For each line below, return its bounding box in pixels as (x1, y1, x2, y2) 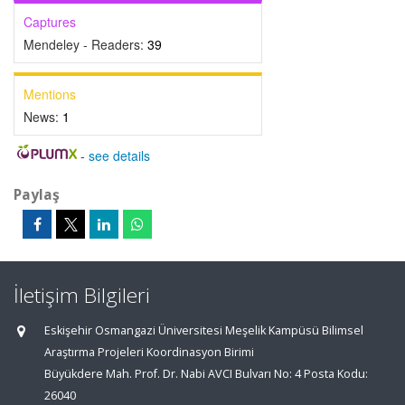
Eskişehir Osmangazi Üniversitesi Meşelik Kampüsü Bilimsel (44, 323, 363, 338)
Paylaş (14, 184, 60, 204)
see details (88, 146, 150, 165)
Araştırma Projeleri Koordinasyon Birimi (44, 344, 254, 360)
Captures (24, 13, 76, 31)
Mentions (24, 85, 76, 103)
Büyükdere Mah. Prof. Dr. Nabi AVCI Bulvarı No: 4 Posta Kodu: (44, 366, 368, 381)
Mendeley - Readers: (24, 35, 147, 53)
